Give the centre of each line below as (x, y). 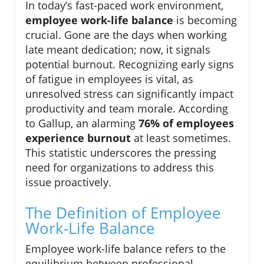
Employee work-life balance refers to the (126, 248)
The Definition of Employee (123, 212)
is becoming (205, 20)
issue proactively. (68, 182)
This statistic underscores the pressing (121, 152)
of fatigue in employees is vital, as (109, 79)
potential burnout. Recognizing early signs (130, 64)
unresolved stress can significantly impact (129, 93)
